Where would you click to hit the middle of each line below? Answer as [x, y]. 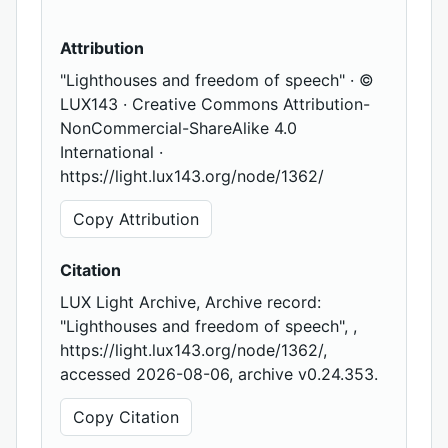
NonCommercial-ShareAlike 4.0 [178, 128]
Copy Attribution [136, 219]
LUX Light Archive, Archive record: [190, 302]
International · [111, 152]
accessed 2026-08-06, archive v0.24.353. [219, 374]
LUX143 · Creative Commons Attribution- [215, 104]
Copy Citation [126, 417]
